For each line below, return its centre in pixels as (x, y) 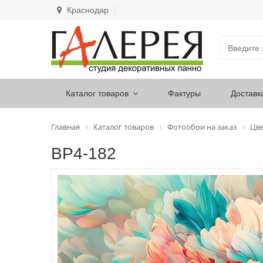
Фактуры (184, 93)
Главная (65, 127)
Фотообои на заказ (202, 127)
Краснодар (87, 10)
